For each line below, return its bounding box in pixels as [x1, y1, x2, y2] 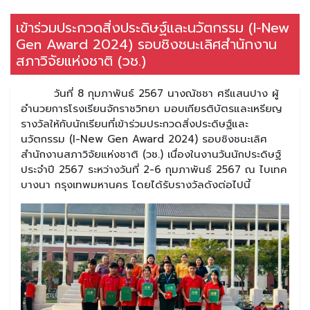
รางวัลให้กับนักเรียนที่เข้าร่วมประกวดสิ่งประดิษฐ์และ [21, 116, 248, 131]
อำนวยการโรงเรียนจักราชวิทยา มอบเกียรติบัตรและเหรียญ [21, 100, 282, 116]
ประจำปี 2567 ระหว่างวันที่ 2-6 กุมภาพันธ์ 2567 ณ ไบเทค [21, 161, 287, 177]
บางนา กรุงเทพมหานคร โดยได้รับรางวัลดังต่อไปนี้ [21, 176, 250, 192]
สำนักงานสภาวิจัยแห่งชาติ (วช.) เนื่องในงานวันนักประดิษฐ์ [21, 146, 281, 162]
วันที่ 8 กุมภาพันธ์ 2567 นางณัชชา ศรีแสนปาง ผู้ [21, 85, 279, 101]
